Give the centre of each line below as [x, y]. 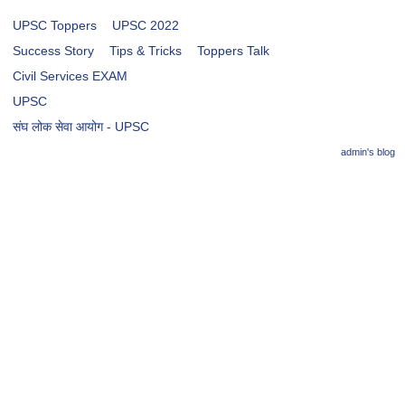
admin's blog [367, 151]
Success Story [54, 50]
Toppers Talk [233, 50]
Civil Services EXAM [71, 75]
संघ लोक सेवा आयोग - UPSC [81, 126]
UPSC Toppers [55, 25]
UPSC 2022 [146, 25]
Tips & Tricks [146, 50]
